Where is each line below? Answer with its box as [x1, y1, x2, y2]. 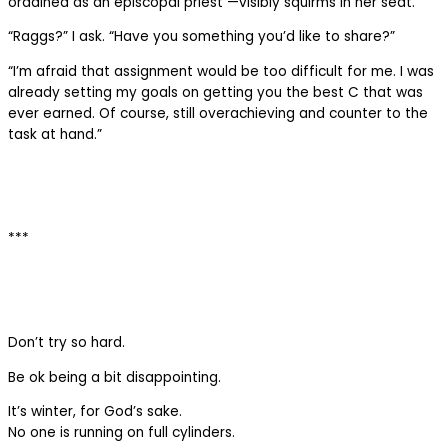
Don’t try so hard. [8, 333, 125, 353]
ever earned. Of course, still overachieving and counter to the [8, 104, 428, 123]
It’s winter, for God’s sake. [8, 402, 182, 422]
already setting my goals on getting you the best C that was [8, 83, 423, 102]
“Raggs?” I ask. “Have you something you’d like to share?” [8, 27, 395, 47]
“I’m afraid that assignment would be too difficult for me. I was [8, 62, 434, 81]
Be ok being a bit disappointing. [8, 367, 221, 387]
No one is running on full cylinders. [8, 423, 235, 443]
